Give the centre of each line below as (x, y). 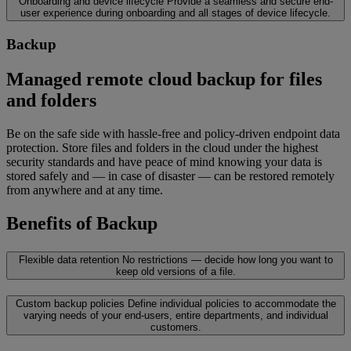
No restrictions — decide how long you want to (227, 259)
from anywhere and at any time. (85, 190)
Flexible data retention (69, 259)
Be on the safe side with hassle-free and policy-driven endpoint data (173, 133)
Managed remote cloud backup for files (164, 79)
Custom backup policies (70, 304)
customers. (175, 327)
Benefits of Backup (82, 223)
